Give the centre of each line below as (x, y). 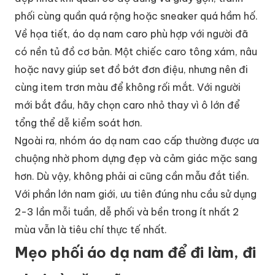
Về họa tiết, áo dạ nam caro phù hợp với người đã (131, 33)
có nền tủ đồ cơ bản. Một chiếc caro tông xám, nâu (136, 51)
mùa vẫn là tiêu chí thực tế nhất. (91, 229)
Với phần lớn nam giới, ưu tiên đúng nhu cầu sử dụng (136, 194)
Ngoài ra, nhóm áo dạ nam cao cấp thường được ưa (137, 140)
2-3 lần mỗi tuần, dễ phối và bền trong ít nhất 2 (127, 211)
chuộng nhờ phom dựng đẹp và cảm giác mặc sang (136, 158)
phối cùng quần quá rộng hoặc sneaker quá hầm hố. (136, 16)
